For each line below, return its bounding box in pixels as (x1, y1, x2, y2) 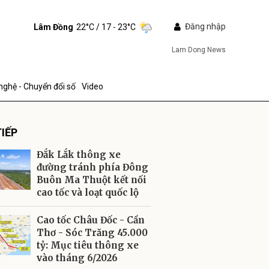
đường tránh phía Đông (37, 162, 148, 173)
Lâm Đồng (33, 22, 73, 32)
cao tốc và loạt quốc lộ (37, 187, 139, 198)
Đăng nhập (184, 22, 226, 31)
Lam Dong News (171, 46, 226, 54)
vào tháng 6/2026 (37, 252, 118, 264)
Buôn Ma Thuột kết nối (37, 174, 147, 186)
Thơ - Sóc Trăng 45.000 (37, 227, 148, 238)
